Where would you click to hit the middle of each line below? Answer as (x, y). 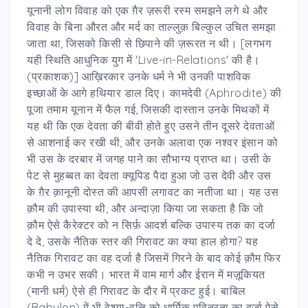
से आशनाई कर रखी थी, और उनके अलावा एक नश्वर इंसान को (152, 142)
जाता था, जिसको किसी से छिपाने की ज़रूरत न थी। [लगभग (149, 43)
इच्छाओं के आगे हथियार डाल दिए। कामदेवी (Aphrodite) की (154, 92)
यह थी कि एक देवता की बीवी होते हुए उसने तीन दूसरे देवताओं (151, 125)
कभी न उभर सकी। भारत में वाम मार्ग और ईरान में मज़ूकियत (146, 274)
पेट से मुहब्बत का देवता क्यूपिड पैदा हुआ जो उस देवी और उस (149, 175)
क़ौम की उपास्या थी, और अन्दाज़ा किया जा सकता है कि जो (145, 208)
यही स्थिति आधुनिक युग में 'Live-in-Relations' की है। (143, 59)
